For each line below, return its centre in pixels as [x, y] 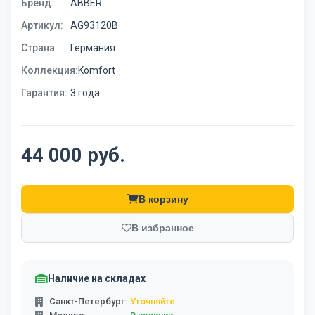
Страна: [39, 48]
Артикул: [42, 25]
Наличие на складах [97, 278]
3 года [85, 93]
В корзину [163, 199]
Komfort [97, 70]
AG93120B [94, 25]
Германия [93, 48]
